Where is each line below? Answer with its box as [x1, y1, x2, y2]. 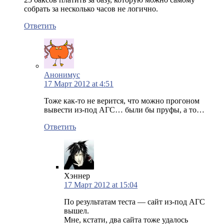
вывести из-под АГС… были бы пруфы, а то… [44, 105, 204, 114]
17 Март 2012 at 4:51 [44, 79, 113, 88]
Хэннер [64, 171, 90, 180]
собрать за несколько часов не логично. [24, 4, 158, 13]
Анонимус [44, 70, 80, 79]
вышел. [64, 206, 89, 215]
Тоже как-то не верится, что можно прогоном [44, 96, 199, 105]
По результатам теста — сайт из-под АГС [64, 197, 205, 206]
